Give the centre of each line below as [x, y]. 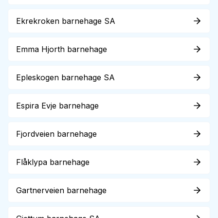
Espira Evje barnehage [57, 106]
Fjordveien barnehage [56, 134]
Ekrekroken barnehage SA [66, 21]
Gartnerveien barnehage [61, 190]
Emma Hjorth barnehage [62, 49]
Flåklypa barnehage [53, 162]
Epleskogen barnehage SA [65, 77]
